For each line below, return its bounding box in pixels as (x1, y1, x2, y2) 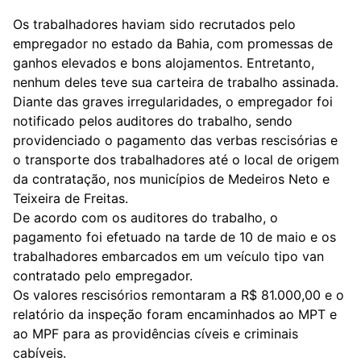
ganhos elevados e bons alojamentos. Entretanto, (13, 55, 314, 71)
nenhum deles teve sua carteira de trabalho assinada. (13, 74, 338, 90)
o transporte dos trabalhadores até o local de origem (13, 151, 339, 168)
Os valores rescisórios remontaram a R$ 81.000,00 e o (13, 287, 344, 303)
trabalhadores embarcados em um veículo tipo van (13, 248, 324, 264)
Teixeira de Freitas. (13, 190, 128, 206)
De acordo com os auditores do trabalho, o (13, 210, 278, 226)
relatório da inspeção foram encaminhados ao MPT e (13, 306, 337, 322)
